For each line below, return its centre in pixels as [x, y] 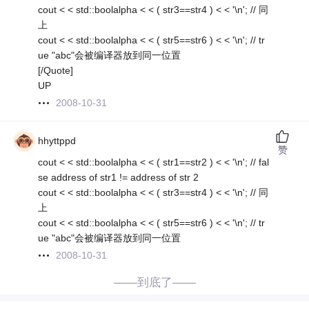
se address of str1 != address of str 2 [119, 178]
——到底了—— [154, 283]
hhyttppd [57, 141]
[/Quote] [56, 71]
